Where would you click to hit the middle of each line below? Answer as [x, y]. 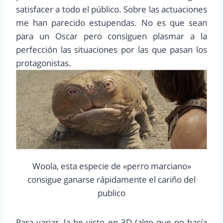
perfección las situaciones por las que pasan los [111, 50]
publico [111, 193]
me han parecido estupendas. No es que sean [111, 23]
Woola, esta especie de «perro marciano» [111, 166]
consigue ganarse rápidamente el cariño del [111, 180]
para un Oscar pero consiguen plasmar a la [111, 36]
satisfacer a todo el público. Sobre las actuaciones [111, 9]
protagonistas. [44, 63]
